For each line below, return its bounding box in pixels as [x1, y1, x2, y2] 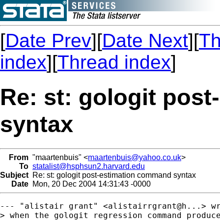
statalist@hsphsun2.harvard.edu [32, 162, 145, 170]
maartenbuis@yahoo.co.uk [88, 153, 181, 162]
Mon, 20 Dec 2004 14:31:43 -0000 [28, 179, 151, 188]
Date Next [102, 30, 188, 51]
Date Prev [5, 30, 91, 51]
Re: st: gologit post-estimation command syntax [28, 170, 196, 179]
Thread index [57, 52, 171, 73]
